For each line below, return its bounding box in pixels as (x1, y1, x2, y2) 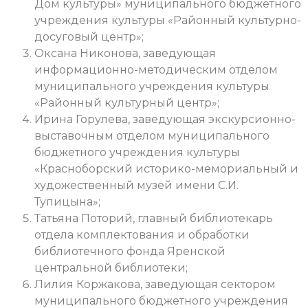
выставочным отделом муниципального (34, 129, 269, 142)
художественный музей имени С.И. (34, 178, 239, 192)
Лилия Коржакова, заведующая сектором (34, 277, 276, 291)
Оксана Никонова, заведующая (34, 46, 216, 60)
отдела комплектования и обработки (34, 228, 250, 241)
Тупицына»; (34, 195, 100, 208)
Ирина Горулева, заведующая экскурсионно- (34, 112, 296, 126)
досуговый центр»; (34, 30, 144, 43)
